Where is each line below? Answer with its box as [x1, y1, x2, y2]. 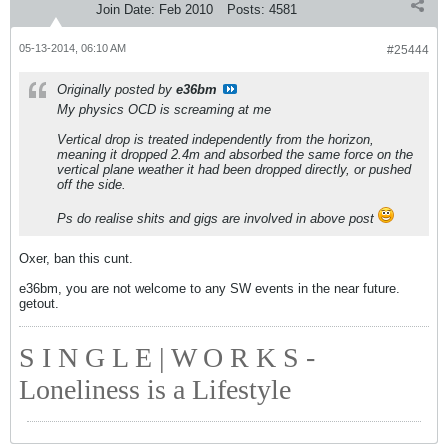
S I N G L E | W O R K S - [19, 342, 315, 373]
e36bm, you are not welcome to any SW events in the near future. [19, 281, 400, 296]
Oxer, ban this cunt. [19, 251, 133, 266]
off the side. [57, 177, 126, 192]
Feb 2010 [159, 2, 213, 17]
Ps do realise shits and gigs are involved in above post [57, 211, 378, 226]
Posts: [227, 2, 265, 17]
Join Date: [96, 2, 155, 17]
